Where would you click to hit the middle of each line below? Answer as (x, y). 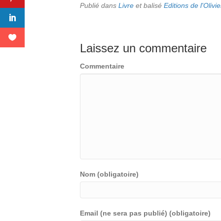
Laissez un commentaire (143, 48)
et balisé (149, 5)
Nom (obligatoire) (109, 174)
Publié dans (99, 5)
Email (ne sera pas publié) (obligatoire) (145, 213)
